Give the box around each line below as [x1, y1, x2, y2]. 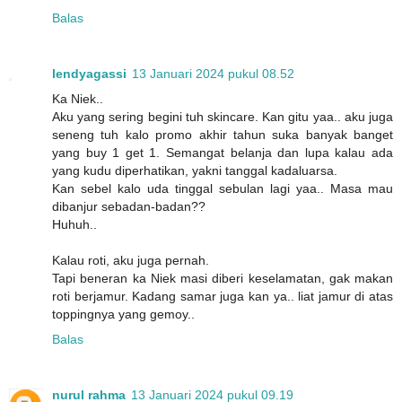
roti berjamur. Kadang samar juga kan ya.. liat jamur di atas [52, 289, 393, 304]
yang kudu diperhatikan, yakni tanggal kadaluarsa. [52, 163, 337, 179]
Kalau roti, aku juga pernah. [52, 253, 209, 268]
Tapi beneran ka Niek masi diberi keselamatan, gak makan [52, 271, 393, 286]
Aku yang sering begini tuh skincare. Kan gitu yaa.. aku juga [52, 109, 393, 125]
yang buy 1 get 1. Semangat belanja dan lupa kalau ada [52, 145, 393, 161]
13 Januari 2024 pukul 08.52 [132, 66, 294, 82]
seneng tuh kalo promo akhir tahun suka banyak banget [52, 127, 393, 143]
